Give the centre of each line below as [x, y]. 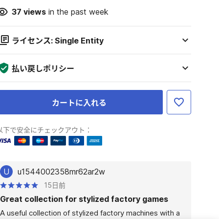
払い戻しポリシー [43, 68]
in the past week [77, 12]
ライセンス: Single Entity [57, 41]
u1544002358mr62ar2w [61, 172]
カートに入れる [79, 103]
